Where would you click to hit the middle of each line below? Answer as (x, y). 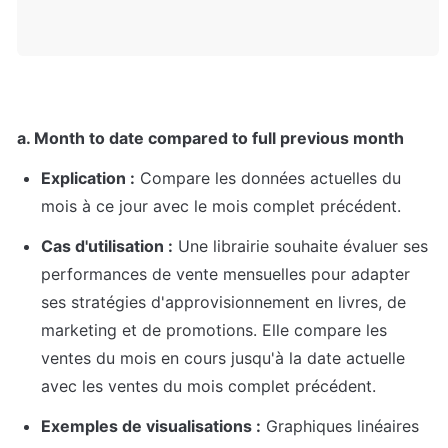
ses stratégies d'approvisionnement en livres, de (223, 302)
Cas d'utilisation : (107, 246)
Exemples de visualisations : (151, 426)
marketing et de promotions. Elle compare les (214, 330)
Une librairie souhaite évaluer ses (300, 246)
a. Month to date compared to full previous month (210, 138)
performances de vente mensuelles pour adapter (225, 274)
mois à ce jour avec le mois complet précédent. (221, 206)
